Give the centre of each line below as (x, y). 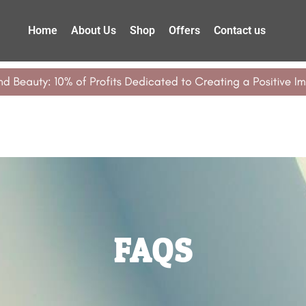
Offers (184, 30)
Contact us (239, 30)
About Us (93, 30)
